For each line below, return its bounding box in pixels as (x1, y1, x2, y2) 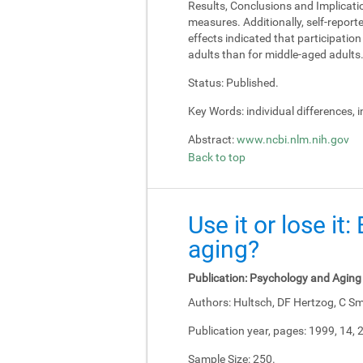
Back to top (188, 150, 246, 164)
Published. (224, 75, 279, 89)
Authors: (188, 295, 231, 309)
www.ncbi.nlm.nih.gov (237, 132, 349, 146)
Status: (188, 75, 224, 89)
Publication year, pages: (188, 323, 306, 337)
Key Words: (188, 104, 244, 117)
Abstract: (188, 132, 234, 146)
